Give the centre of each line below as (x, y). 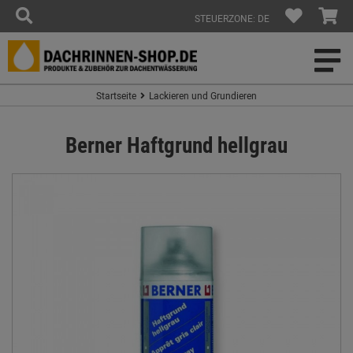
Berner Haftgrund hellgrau (176, 145)
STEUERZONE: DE (232, 18)
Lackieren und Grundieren (203, 95)
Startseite (116, 95)
